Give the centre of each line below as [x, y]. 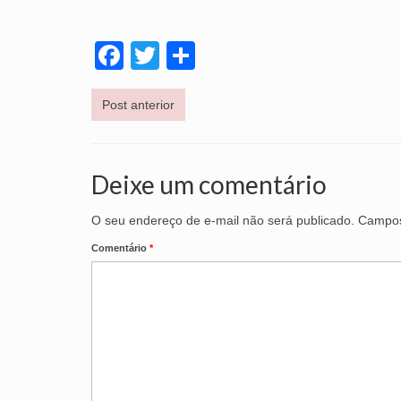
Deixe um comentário [209, 184]
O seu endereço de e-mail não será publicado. [223, 220]
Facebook [187, 55]
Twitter [202, 55]
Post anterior [138, 104]
